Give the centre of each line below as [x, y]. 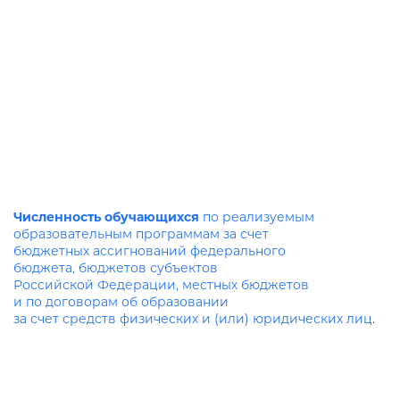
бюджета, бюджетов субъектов [116, 268]
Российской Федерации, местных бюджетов [161, 285]
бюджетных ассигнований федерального [150, 251]
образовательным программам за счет [141, 234]
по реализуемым [257, 217]
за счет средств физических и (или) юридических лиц [193, 319]
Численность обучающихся [106, 217]
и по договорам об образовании [121, 302]
